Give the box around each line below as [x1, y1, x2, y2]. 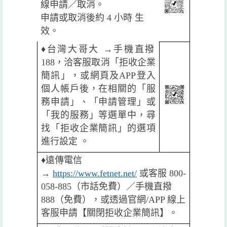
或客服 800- [137, 168, 186, 178]
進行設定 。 [41, 136, 89, 146]
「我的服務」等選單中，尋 [41, 109, 156, 120]
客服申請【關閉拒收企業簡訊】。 [41, 207, 178, 218]
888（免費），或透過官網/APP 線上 [41, 194, 185, 205]
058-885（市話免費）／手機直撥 [41, 181, 172, 192]
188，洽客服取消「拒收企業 [41, 57, 156, 67]
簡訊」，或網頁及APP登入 [41, 70, 156, 81]
